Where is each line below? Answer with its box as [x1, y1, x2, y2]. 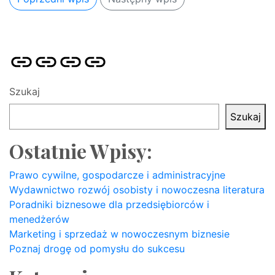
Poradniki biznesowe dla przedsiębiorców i [9, 198, 209, 211]
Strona [9, 50, 39, 63]
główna [9, 65, 42, 77]
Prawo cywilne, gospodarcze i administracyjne [9, 169, 225, 181]
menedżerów [9, 213, 69, 225]
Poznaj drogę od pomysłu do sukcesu [9, 242, 185, 255]
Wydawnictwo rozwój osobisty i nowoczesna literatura [9, 184, 265, 196]
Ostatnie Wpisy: [9, 137, 152, 164]
